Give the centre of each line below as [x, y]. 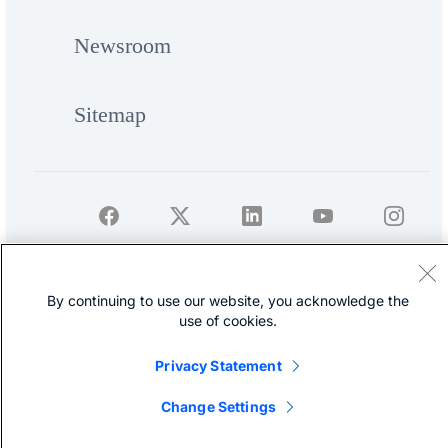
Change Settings [218, 406]
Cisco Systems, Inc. [241, 287]
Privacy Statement [218, 365]
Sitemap [109, 115]
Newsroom [122, 45]
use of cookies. [228, 320]
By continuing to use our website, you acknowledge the [228, 300]
